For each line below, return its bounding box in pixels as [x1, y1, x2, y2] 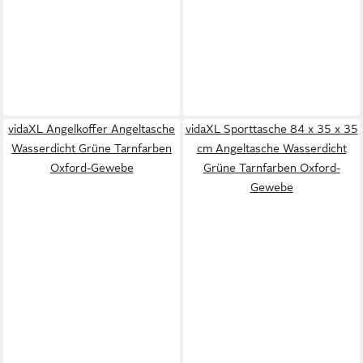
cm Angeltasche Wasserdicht [196, 141, 347, 155]
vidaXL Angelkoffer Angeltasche [8, 122, 175, 135]
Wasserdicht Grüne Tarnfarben [11, 141, 172, 155]
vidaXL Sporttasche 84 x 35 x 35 [185, 122, 358, 135]
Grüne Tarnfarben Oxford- [203, 160, 340, 174]
